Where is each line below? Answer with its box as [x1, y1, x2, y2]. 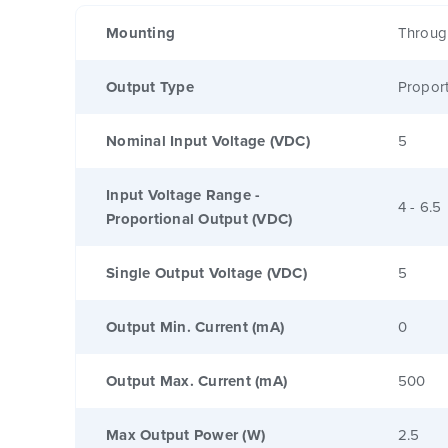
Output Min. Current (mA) [106, 315, 284, 338]
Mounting [106, 21, 175, 44]
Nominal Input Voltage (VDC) [106, 129, 310, 152]
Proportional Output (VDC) [106, 207, 293, 230]
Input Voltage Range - [106, 183, 261, 206]
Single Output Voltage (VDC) [106, 261, 307, 284]
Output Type [106, 75, 194, 98]
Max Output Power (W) [106, 423, 265, 446]
